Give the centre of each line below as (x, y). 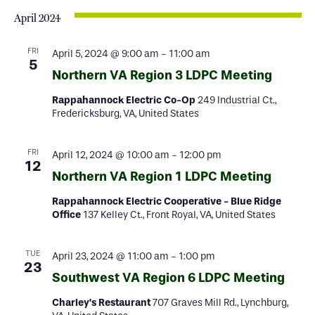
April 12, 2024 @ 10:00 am (110, 155)
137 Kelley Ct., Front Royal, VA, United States (179, 215)
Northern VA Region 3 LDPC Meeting (162, 75)
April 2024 (37, 18)
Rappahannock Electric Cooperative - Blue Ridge (166, 201)
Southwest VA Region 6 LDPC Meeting (168, 278)
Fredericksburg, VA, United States (125, 114)
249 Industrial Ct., (237, 100)
